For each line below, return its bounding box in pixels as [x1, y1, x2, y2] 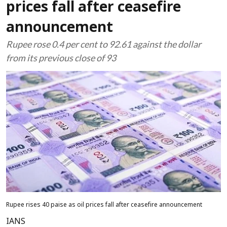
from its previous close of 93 [6, 52, 116, 63]
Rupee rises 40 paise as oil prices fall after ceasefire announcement [6, 201, 202, 209]
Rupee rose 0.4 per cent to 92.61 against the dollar [6, 39, 201, 50]
